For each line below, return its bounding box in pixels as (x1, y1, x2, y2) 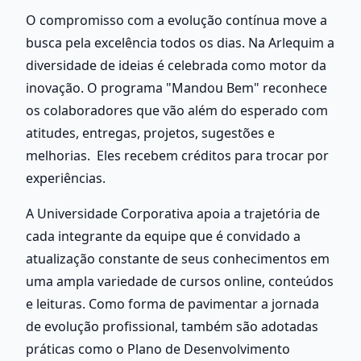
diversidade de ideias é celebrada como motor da (26, 56, 326, 74)
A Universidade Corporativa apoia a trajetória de (26, 204, 320, 222)
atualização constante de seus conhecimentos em (26, 249, 330, 268)
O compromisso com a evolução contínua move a (26, 10, 327, 29)
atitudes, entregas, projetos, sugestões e (26, 123, 275, 142)
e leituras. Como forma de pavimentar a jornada (26, 294, 319, 313)
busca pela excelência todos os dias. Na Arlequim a (26, 33, 334, 52)
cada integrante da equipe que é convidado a (26, 226, 301, 245)
